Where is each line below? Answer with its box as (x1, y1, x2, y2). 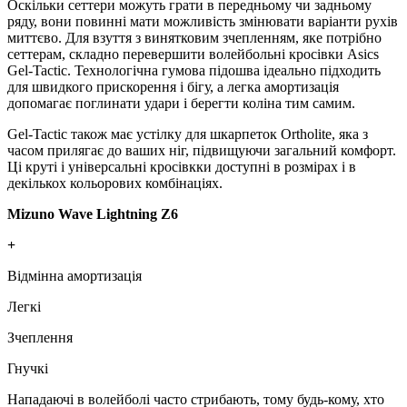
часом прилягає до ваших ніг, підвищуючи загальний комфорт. (7, 142, 396, 158)
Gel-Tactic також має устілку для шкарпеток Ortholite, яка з (7, 125, 368, 142)
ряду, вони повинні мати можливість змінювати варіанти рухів (7, 13, 398, 29)
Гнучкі (7, 360, 48, 376)
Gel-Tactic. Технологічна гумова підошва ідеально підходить (7, 62, 381, 78)
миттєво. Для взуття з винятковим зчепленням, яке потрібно (7, 29, 382, 45)
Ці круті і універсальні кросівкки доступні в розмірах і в (7, 158, 356, 174)
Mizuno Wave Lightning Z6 (7, 205, 178, 222)
